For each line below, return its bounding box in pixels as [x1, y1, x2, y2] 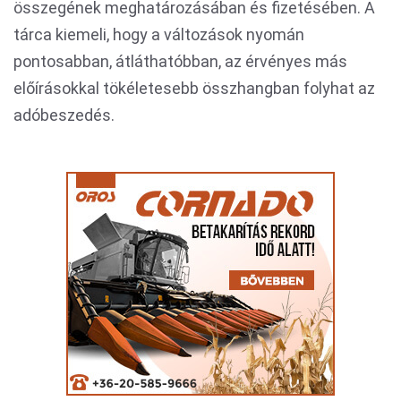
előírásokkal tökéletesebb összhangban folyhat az [13, 79, 375, 98]
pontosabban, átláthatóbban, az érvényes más [13, 52, 347, 71]
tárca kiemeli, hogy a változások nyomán [13, 25, 304, 44]
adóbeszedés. [13, 106, 115, 124]
